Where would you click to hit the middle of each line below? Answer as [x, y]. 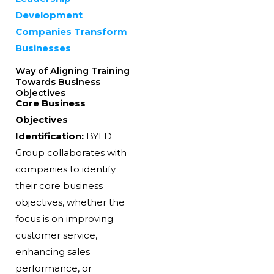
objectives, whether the [70, 202]
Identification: [49, 136]
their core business [59, 185]
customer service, [56, 235]
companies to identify [65, 169]
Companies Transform [71, 31]
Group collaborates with [71, 152]
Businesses [43, 48]
